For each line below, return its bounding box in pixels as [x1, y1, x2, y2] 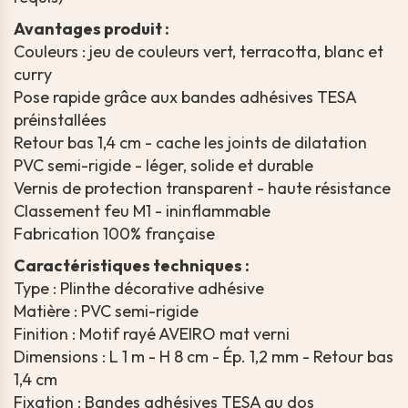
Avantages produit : [14, 18, 169, 40]
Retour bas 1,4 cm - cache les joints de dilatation [14, 132, 367, 154]
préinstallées [14, 109, 107, 131]
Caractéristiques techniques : [14, 255, 250, 277]
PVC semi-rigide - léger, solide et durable [14, 155, 313, 177]
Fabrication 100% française [14, 223, 215, 245]
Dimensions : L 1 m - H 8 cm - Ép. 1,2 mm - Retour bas [14, 346, 393, 368]
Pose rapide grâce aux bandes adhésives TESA [14, 87, 356, 108]
